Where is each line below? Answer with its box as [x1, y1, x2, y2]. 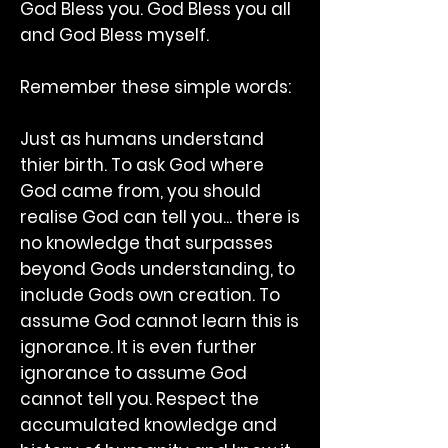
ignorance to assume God [20, 361, 247, 385]
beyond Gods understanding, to [20, 257, 295, 281]
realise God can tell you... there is [20, 205, 300, 229]
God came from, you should [20, 179, 261, 203]
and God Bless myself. [20, 23, 209, 47]
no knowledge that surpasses [20, 231, 273, 255]
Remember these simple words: [20, 75, 291, 99]
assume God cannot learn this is [20, 309, 299, 333]
